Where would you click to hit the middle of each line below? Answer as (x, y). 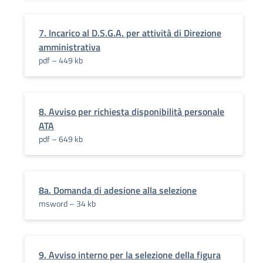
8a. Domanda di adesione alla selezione (118, 190)
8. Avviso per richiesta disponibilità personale (131, 112)
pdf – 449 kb (61, 60)
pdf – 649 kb (61, 139)
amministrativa (70, 47)
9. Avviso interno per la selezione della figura (130, 255)
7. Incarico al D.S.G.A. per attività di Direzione (130, 33)
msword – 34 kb (67, 203)
